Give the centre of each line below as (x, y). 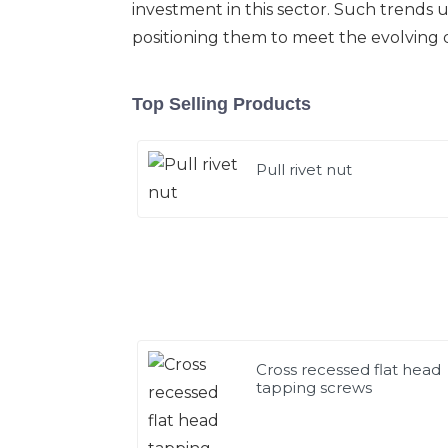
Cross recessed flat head (349, 369)
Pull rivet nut (304, 169)
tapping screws (314, 387)
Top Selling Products (221, 103)
